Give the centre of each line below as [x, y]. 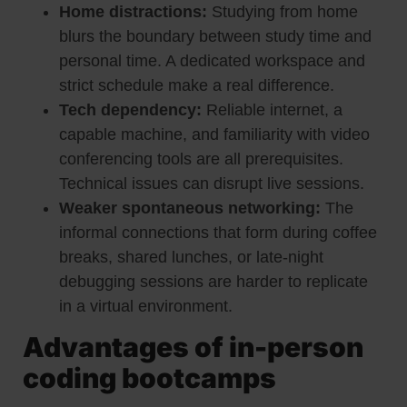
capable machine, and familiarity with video [214, 135]
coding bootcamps [149, 378]
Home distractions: [135, 12]
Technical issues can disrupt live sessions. [212, 184]
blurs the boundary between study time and [215, 37]
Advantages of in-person [193, 347]
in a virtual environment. [146, 307]
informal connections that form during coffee [218, 233]
